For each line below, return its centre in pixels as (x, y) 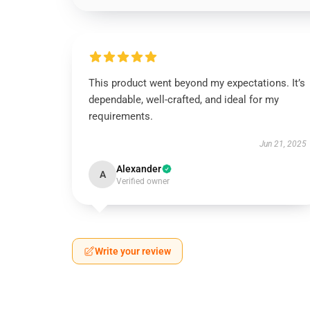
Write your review (133, 251)
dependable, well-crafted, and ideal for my (184, 100)
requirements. (121, 116)
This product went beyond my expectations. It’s (197, 83)
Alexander (139, 169)
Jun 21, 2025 (283, 144)
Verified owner (143, 181)
